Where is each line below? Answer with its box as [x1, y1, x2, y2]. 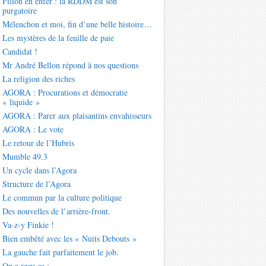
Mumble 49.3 [2, 151, 47, 163]
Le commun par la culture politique [2, 192, 122, 204]
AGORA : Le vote [2, 123, 64, 135]
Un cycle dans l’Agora [2, 164, 77, 176]
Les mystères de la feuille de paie [2, 32, 114, 44]
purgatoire [2, 5, 37, 17]
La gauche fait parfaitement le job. [2, 246, 119, 258]
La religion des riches [2, 73, 75, 85]
